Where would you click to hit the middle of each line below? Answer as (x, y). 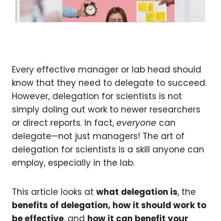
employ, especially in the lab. (73, 163)
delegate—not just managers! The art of (98, 136)
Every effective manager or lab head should (107, 69)
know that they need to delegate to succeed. (109, 83)
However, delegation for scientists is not (97, 96)
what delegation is (137, 192)
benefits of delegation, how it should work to (109, 205)
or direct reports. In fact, (64, 123)
